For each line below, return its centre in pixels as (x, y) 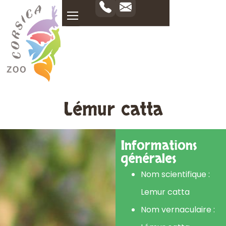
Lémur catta (113, 110)
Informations (159, 146)
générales (149, 159)
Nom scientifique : (176, 174)
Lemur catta (165, 192)
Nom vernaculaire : (178, 210)
